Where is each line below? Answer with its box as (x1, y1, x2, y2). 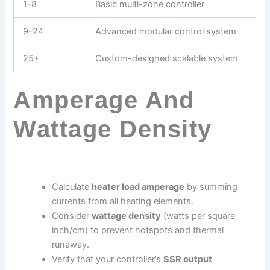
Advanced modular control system (95, 26, 237, 37)
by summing (184, 181, 238, 193)
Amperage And (13, 87, 195, 114)
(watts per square (161, 210, 236, 222)
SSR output (163, 254, 213, 265)
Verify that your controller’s (52, 254, 164, 265)
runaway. (52, 239, 90, 251)
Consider (52, 210, 92, 222)
